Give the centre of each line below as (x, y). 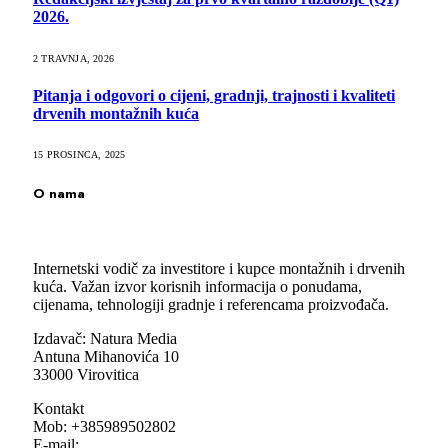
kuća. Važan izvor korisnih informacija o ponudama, (197, 286)
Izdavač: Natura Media (105, 338)
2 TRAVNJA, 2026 (73, 58)
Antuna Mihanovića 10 (106, 356)
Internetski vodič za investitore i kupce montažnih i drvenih (219, 268)
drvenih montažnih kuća (116, 114)
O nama (59, 194)
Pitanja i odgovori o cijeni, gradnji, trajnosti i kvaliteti (214, 96)
